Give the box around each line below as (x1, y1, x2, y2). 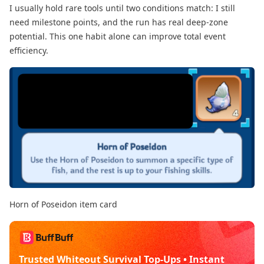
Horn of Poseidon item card (9, 198, 117, 210)
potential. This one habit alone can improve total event (9, 30, 226, 42)
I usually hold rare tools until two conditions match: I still (9, 2, 235, 14)
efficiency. (9, 44, 48, 56)
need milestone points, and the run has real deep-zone (9, 16, 228, 28)
